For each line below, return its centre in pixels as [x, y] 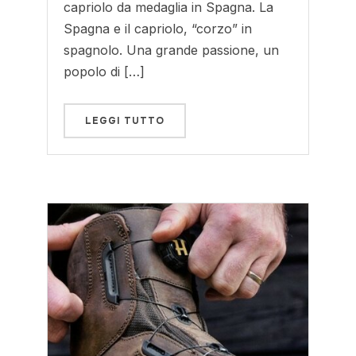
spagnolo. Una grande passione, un [172, 50]
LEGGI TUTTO [125, 121]
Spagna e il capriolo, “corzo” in [158, 29]
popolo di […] [104, 72]
